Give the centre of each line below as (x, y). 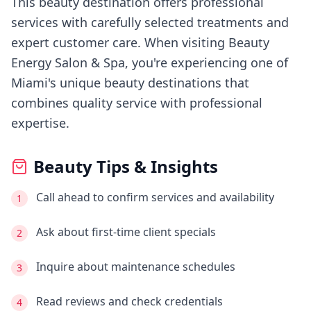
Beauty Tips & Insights (126, 166)
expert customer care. (76, 42)
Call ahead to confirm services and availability (155, 197)
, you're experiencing (186, 62)
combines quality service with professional (137, 103)
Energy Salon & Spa (68, 62)
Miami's (34, 83)
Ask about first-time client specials (126, 232)
